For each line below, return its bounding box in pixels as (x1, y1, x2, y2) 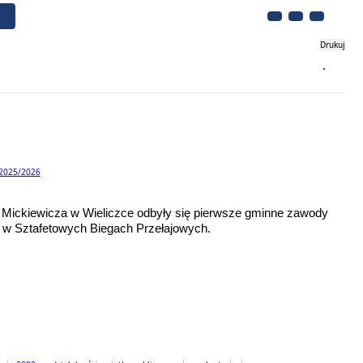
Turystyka (115, 61, 177, 76)
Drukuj (320, 39, 345, 50)
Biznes (23, 61, 66, 76)
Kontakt (226, 61, 276, 76)
